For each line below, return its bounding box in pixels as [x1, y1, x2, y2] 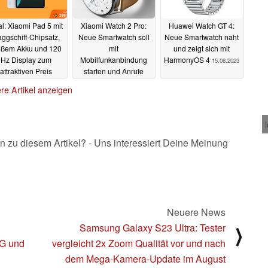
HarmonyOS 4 [164, 54, 212, 65]
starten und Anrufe [84, 66, 144, 77]
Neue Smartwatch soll [78, 32, 150, 42]
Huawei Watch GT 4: [169, 20, 234, 31]
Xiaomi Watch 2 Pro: [81, 20, 147, 31]
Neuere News [167, 205, 226, 219]
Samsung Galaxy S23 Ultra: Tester [80, 220, 226, 234]
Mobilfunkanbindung [80, 54, 147, 65]
